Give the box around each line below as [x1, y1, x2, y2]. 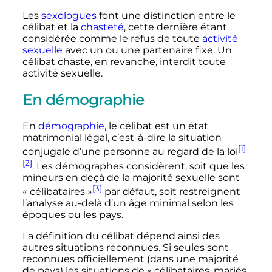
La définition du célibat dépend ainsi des [22, 230, 220, 242]
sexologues [41, 9, 97, 21]
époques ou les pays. [22, 209, 123, 221]
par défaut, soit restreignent [101, 186, 240, 198]
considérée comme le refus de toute [22, 32, 202, 44]
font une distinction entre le [96, 9, 236, 21]
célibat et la [22, 21, 81, 33]
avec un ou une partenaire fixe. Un [62, 44, 232, 56]
